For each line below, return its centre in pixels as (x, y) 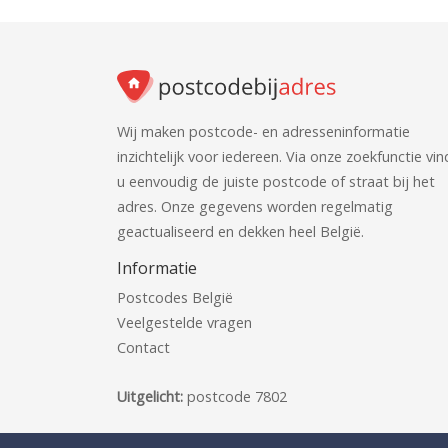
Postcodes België (175, 298)
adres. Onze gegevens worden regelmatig (255, 207)
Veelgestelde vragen (184, 323)
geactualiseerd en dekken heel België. (240, 232)
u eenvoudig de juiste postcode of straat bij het (276, 182)
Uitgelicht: (152, 397)
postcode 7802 (237, 397)
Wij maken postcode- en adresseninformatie (263, 132)
